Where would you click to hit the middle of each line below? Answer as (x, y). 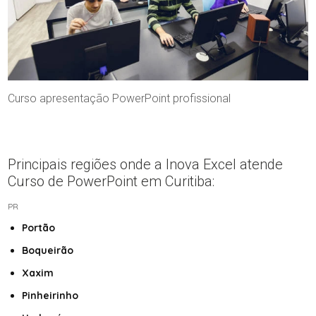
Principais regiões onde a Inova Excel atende (146, 165)
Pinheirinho (53, 296)
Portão (42, 228)
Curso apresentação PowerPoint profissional (120, 99)
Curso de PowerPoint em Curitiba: (111, 182)
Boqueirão (51, 251)
